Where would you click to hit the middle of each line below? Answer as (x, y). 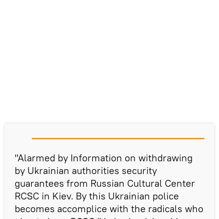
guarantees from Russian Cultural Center (105, 183)
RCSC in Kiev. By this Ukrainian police (97, 196)
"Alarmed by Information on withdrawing (104, 157)
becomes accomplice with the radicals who (109, 208)
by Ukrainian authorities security (86, 170)
